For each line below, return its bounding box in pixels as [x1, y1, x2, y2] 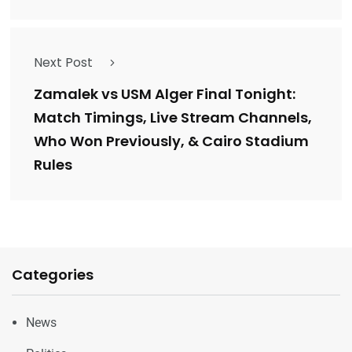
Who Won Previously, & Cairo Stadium [34, 130, 309, 151]
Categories [12, 264, 93, 284]
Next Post [34, 53, 93, 71]
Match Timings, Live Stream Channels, [34, 107, 312, 127]
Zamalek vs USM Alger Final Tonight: [34, 83, 295, 104]
